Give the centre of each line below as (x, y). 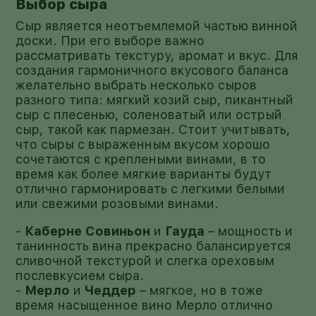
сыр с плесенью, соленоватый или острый (149, 114)
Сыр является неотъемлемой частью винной (157, 25)
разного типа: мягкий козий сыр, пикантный (155, 99)
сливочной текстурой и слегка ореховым (145, 260)
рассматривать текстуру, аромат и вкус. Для (157, 55)
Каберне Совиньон (88, 231)
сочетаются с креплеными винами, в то (141, 159)
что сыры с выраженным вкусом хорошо (143, 144)
